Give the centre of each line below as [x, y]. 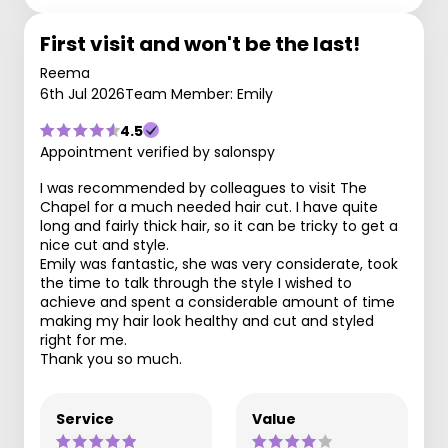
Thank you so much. [111, 358]
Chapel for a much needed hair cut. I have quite [209, 206]
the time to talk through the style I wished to [196, 282]
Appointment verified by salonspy [157, 151]
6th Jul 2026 [82, 93]
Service [85, 418]
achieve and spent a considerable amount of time [217, 301]
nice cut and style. [104, 244]
